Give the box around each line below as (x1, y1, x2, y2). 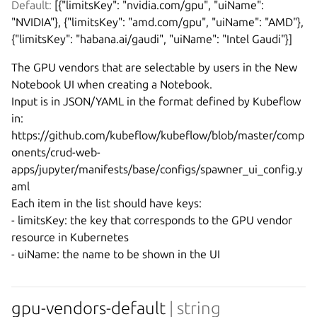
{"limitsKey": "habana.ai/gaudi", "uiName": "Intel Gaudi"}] (11, 33, 292, 46)
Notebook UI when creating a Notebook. (11, 78, 212, 91)
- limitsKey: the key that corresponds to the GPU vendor (11, 214, 292, 227)
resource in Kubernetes (11, 231, 129, 244)
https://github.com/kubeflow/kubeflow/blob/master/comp (11, 129, 304, 142)
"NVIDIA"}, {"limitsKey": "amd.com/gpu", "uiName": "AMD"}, (11, 16, 304, 29)
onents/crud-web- (11, 146, 100, 159)
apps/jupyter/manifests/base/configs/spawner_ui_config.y (11, 163, 303, 176)
